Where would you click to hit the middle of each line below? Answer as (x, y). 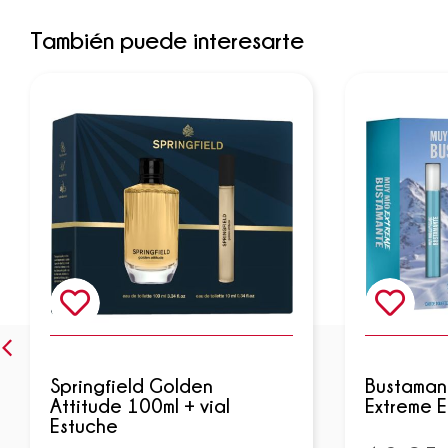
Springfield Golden (131, 385)
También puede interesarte (167, 39)
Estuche (84, 425)
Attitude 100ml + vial (140, 405)
